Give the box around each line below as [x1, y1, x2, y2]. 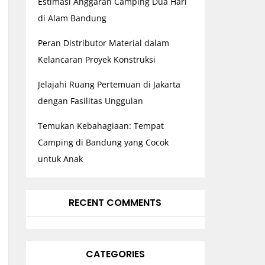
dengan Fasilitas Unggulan [37, 95, 143, 106]
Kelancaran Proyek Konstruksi [37, 54, 156, 65]
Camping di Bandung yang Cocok [37, 137, 169, 148]
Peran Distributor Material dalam [37, 37, 169, 49]
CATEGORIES [85, 247, 145, 261]
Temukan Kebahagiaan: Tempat [37, 120, 164, 131]
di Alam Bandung [37, 12, 106, 24]
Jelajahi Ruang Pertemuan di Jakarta [37, 79, 180, 90]
